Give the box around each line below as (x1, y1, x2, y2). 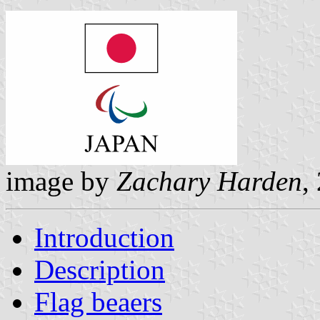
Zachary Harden (116, 165, 302, 196)
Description (34, 254, 165, 285)
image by (6, 165, 116, 196)
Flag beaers (34, 286, 162, 317)
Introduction (34, 221, 174, 253)
